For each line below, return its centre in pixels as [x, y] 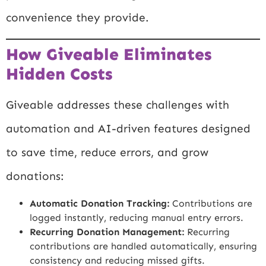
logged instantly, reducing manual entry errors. [137, 218]
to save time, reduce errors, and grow [107, 152]
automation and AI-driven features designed [128, 128]
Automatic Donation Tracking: [99, 204]
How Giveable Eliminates [109, 54]
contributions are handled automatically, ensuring [143, 246]
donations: [35, 176]
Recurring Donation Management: [107, 232]
